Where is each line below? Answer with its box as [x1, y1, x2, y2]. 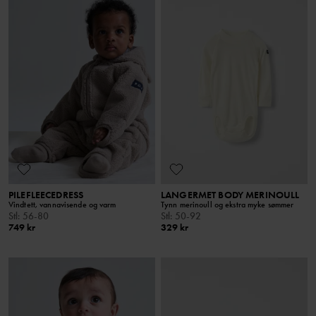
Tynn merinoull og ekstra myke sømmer [161, 199, 294, 211]
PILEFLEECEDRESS [8, 188, 84, 202]
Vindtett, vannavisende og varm [8, 199, 116, 211]
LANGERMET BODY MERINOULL [161, 188, 300, 202]
